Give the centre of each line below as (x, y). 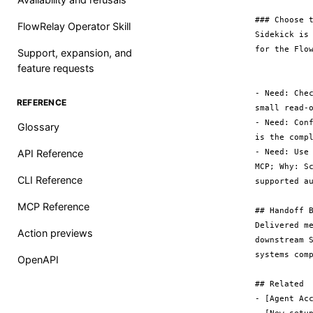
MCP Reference (53, 206)
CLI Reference (50, 180)
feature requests (56, 68)
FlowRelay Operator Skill (74, 26)
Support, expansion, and (75, 53)
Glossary (38, 127)
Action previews (55, 233)
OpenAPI (38, 260)
